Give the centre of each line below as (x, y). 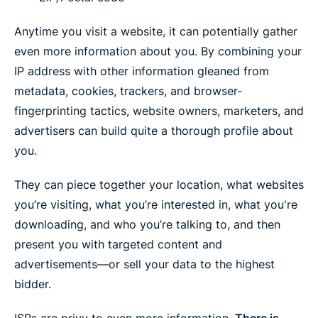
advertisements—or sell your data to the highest (144, 264)
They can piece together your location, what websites (159, 184)
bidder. (33, 284)
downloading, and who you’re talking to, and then (147, 224)
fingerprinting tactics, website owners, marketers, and (159, 110)
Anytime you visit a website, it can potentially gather (156, 31)
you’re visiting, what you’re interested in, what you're (156, 204)
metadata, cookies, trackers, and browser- (128, 91)
